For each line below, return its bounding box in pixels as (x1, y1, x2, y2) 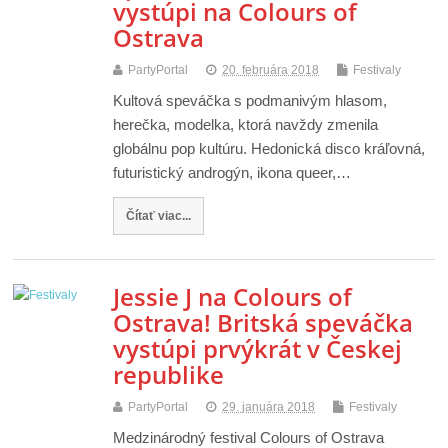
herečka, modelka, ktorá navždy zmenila (113, 116, 379, 134)
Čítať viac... (126, 209, 192, 223)
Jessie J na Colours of (113, 279, 353, 313)
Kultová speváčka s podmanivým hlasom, (113, 92, 388, 110)
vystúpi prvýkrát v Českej (113, 331, 403, 365)
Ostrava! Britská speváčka (113, 305, 414, 339)
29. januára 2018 (222, 399, 316, 414)
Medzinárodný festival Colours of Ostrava (113, 428, 385, 446)
